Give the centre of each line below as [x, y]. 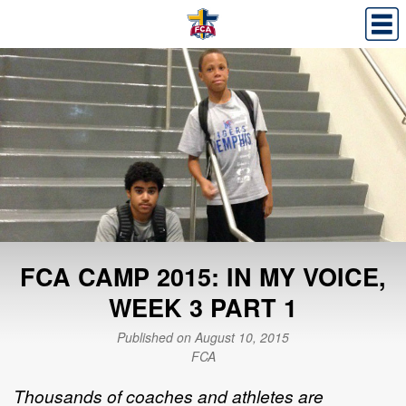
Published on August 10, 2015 [203, 337]
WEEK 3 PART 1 [203, 307]
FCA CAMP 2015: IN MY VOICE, [203, 276]
